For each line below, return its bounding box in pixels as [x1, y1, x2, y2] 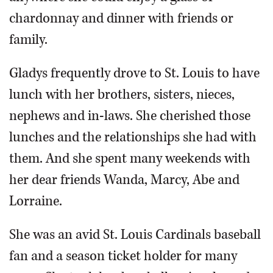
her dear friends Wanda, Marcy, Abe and [9, 171, 239, 190]
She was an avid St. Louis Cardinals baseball [9, 225, 261, 244]
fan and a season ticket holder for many [9, 247, 237, 266]
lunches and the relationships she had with [9, 128, 257, 147]
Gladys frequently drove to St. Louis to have [9, 64, 260, 83]
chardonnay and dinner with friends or [9, 9, 233, 28]
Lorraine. [9, 192, 62, 211]
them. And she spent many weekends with [9, 149, 250, 168]
